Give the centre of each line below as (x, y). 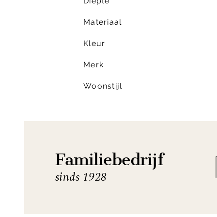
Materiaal (103, 22)
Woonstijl (103, 86)
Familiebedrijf (109, 160)
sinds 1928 (81, 178)
